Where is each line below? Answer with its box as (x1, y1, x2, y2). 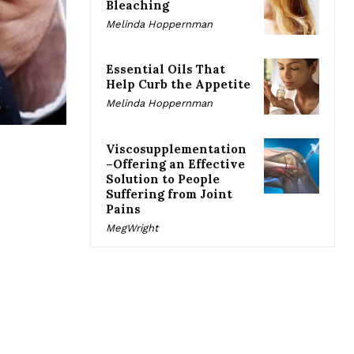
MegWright (106, 221, 158, 234)
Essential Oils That (106, 62, 225, 77)
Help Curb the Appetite (106, 77, 250, 92)
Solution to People (106, 171, 220, 186)
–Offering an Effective (106, 156, 245, 171)
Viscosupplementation (106, 141, 247, 156)
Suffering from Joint (106, 186, 232, 201)
